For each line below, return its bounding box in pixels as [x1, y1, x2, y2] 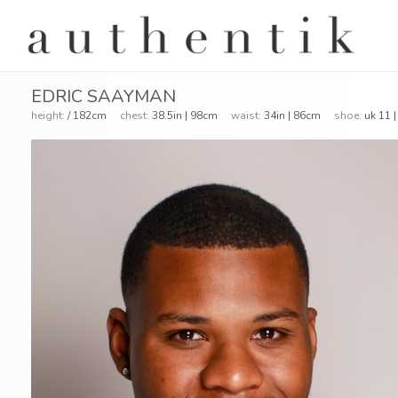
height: [31, 108, 65, 123]
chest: [120, 108, 149, 123]
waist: [231, 108, 261, 123]
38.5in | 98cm [149, 108, 231, 123]
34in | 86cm [261, 108, 334, 123]
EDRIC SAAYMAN [31, 84, 176, 108]
